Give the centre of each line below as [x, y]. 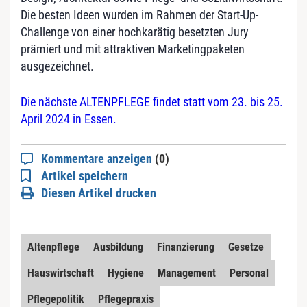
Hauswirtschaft [61, 273]
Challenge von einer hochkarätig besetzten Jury [135, 32]
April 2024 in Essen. [69, 119]
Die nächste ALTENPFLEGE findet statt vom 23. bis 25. [152, 102]
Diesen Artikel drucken [99, 193]
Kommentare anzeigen [98, 159]
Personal [249, 273]
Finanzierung [186, 247]
